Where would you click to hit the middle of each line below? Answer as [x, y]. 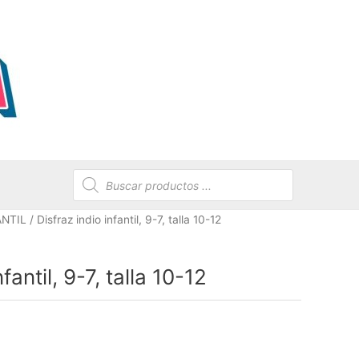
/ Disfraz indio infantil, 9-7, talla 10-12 [124, 220]
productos [101, 198]
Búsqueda [101, 174]
